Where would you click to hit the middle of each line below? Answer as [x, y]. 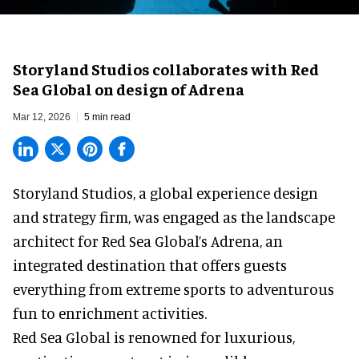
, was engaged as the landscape [232, 217]
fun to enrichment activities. [110, 313]
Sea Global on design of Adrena [129, 89]
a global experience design [228, 193]
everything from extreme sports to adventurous [173, 289]
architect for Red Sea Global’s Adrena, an [148, 241]
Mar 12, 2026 [42, 117]
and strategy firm [71, 217]
